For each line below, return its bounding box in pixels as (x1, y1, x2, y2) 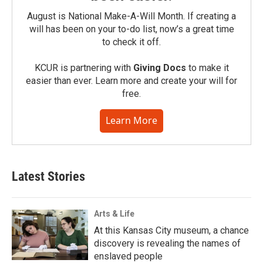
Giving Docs (133, 62, 186, 74)
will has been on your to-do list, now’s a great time (29, 23, 234, 35)
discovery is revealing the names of (94, 238, 241, 249)
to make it (186, 62, 229, 74)
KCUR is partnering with (34, 62, 133, 74)
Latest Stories (12, 169, 85, 184)
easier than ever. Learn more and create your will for (26, 75, 237, 87)
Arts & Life (94, 209, 134, 219)
